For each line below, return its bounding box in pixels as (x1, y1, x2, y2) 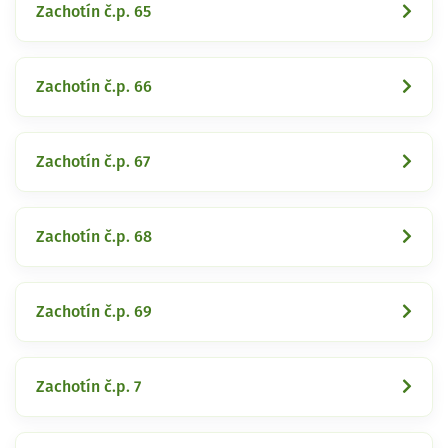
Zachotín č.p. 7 (36, 378, 141, 395)
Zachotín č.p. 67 (36, 153, 150, 170)
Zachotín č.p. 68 (36, 228, 152, 245)
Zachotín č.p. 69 (36, 303, 152, 320)
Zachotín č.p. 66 (36, 78, 152, 95)
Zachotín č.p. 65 (36, 3, 151, 20)
